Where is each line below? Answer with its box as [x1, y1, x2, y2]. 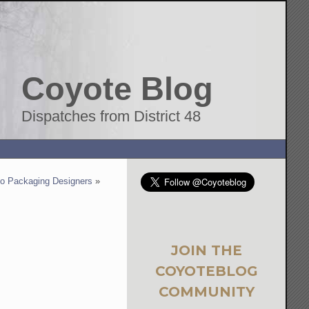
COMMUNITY [158, 283, 255, 300]
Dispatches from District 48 [21, 108, 201, 125]
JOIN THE [170, 241, 242, 259]
